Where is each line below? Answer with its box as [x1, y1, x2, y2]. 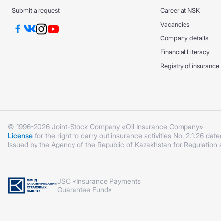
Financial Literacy [160, 48, 210, 56]
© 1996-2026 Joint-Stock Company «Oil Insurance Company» [8, 122, 203, 131]
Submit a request [12, 7, 60, 14]
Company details [160, 35, 208, 42]
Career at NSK [160, 7, 200, 14]
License [8, 131, 33, 140]
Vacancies [160, 21, 189, 28]
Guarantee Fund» [57, 185, 112, 194]
